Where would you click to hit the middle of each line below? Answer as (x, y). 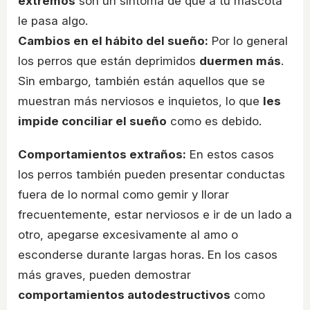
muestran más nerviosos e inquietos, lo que (140, 101)
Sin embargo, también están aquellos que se (142, 81)
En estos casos (230, 155)
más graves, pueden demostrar (104, 275)
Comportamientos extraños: (102, 155)
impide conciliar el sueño (92, 121)
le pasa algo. (53, 21)
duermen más (240, 61)
